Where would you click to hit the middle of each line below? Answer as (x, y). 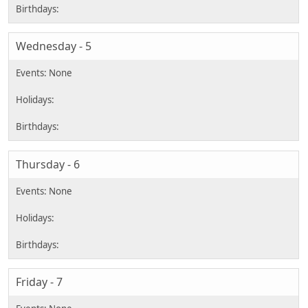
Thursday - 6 (48, 164)
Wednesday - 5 (54, 46)
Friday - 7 (39, 282)
